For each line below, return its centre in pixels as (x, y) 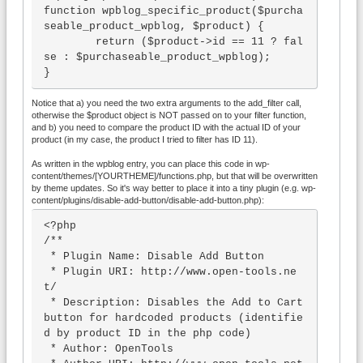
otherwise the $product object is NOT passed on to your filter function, (169, 115)
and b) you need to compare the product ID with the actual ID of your (166, 127)
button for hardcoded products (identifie (173, 318)
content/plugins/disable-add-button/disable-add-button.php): (148, 200)
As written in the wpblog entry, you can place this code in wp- (151, 163)
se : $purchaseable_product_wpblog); (157, 57)
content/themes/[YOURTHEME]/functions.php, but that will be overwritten (175, 175)
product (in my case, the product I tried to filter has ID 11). (145, 139)
